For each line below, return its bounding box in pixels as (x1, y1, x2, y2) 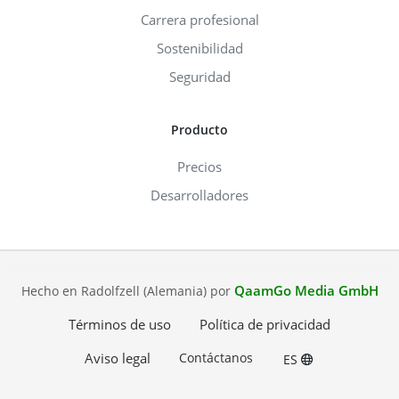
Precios (177, 158, 222, 176)
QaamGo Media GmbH (233, 281, 379, 300)
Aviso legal (84, 349, 151, 368)
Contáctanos (178, 349, 253, 367)
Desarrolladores (151, 186, 248, 205)
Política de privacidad (199, 315, 330, 334)
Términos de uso (69, 315, 171, 334)
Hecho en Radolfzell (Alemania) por (20, 282, 234, 300)
